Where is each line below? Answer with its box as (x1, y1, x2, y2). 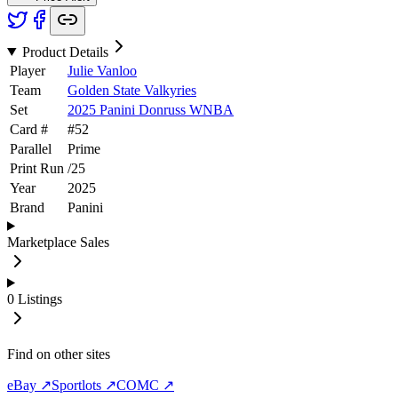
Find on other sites (7, 346, 110, 362)
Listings (18, 291, 62, 306)
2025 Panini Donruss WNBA (68, 101, 234, 117)
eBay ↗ (7, 377, 52, 393)
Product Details (21, 44, 108, 60)
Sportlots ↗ (52, 377, 116, 393)
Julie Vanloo (68, 62, 137, 78)
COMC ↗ (116, 377, 174, 393)
